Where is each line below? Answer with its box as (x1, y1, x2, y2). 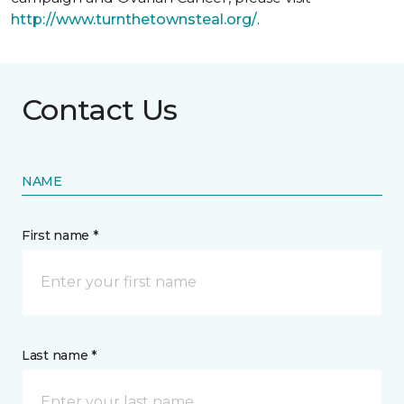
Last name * (22, 347, 96, 363)
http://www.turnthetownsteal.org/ (11, 11, 257, 28)
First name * (22, 227, 98, 243)
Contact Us (22, 92, 178, 127)
